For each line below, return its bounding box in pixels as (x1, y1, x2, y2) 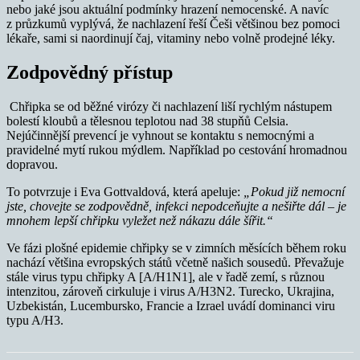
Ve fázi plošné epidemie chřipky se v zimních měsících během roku (6, 240, 346, 255)
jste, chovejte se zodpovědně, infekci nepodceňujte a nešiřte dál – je (6, 198, 346, 213)
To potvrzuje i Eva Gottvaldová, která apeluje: (6, 184, 243, 198)
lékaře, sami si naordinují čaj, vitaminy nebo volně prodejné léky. (6, 31, 335, 45)
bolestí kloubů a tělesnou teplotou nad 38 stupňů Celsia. (6, 113, 288, 128)
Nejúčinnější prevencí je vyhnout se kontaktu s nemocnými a (6, 128, 314, 142)
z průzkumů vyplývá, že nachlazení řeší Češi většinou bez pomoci (6, 16, 340, 31)
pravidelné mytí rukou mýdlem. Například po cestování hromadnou (6, 142, 347, 157)
